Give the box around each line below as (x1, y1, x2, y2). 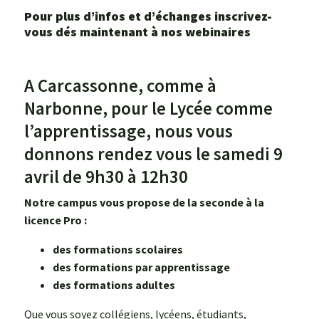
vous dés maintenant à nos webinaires (24, 23, 251, 40)
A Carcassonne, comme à (24, 73, 216, 97)
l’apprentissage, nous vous (24, 119, 233, 142)
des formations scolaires (53, 241, 183, 256)
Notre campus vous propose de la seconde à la (24, 194, 264, 209)
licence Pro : (24, 212, 87, 227)
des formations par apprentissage (53, 259, 230, 274)
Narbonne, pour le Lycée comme (24, 96, 273, 120)
